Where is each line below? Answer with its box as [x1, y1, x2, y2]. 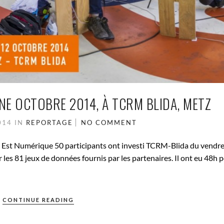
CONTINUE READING [2, 196, 74, 203]
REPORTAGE [25, 118, 73, 127]
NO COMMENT [80, 118, 137, 127]
